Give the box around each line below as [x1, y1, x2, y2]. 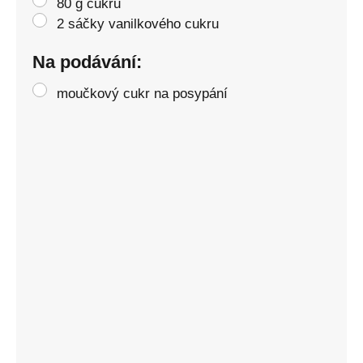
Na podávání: [32, 51, 142, 72]
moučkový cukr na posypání [57, 85, 228, 101]
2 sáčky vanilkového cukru [57, 15, 219, 32]
